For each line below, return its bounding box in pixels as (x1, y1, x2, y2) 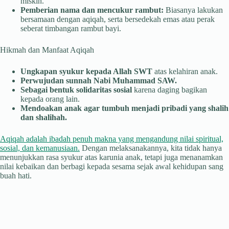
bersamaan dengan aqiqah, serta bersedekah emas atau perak (20, 15, 215, 24)
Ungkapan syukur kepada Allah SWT (20, 67, 152, 76)
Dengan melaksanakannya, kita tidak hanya (80, 144, 222, 153)
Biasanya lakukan (164, 6, 223, 15)
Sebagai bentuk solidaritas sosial (20, 85, 132, 95)
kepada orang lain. (20, 95, 80, 104)
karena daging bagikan (132, 85, 207, 95)
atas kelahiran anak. (152, 67, 218, 76)
